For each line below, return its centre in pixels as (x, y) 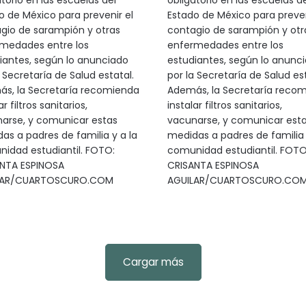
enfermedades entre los (225, 45)
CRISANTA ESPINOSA (213, 165)
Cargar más (153, 262)
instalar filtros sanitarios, (224, 105)
